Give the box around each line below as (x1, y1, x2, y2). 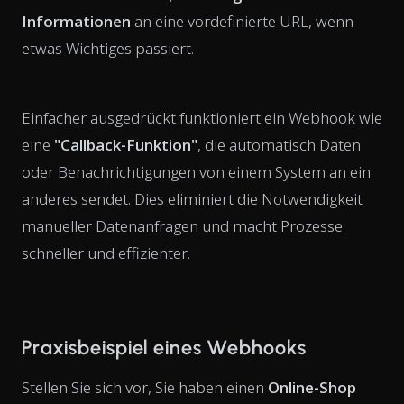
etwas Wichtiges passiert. (22, 37, 194, 59)
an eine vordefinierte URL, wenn (131, 10, 353, 32)
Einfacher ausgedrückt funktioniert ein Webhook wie (22, 106, 382, 128)
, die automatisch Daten (197, 133, 361, 155)
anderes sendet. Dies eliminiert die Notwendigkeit (22, 188, 363, 209)
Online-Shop (268, 376, 356, 398)
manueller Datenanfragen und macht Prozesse (22, 215, 343, 236)
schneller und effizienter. (22, 242, 190, 263)
